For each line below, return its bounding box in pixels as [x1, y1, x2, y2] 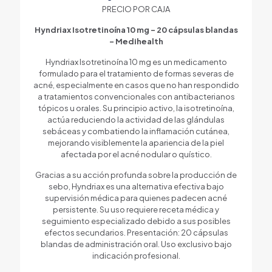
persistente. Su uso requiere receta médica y [53, 204, 219, 214]
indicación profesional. [92, 250, 180, 260]
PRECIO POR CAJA [102, 4, 170, 14]
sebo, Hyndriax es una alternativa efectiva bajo [48, 181, 224, 191]
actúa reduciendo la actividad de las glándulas [47, 114, 225, 124]
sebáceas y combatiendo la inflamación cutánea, [42, 126, 229, 136]
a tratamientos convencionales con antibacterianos [37, 91, 235, 101]
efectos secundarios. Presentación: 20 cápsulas [44, 227, 228, 237]
